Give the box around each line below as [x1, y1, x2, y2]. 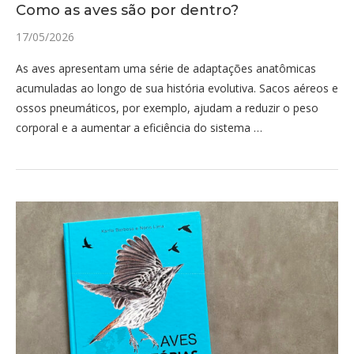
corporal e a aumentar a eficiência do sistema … [16, 120, 262, 135]
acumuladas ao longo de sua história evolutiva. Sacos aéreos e [16, 81, 338, 96]
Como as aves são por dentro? [16, 2, 239, 19]
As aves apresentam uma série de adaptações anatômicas [16, 61, 316, 76]
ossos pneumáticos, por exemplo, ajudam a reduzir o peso [16, 100, 318, 115]
